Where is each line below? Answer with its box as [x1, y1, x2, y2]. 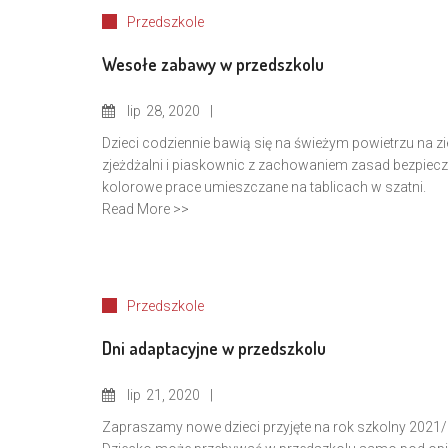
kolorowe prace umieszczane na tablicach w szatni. [102, 179, 426, 195]
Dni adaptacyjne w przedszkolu [102, 337, 326, 359]
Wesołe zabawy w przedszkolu [102, 53, 324, 75]
